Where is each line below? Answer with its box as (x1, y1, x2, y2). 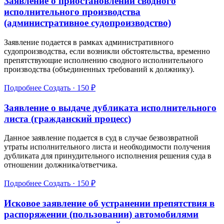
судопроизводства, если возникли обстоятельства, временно (4, 46, 210, 55)
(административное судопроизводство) (4, 17, 171, 28)
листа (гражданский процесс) (4, 113, 131, 124)
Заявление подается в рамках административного (4, 37, 173, 46)
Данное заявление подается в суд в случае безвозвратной (4, 133, 198, 142)
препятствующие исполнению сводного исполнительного (4, 55, 203, 64)
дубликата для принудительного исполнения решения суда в (4, 151, 211, 160)
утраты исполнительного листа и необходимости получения (4, 142, 210, 151)
